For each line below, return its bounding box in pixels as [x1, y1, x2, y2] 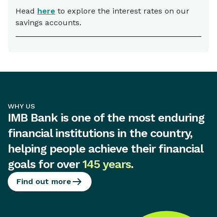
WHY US [8, 102, 35, 110]
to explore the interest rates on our [55, 6, 189, 16]
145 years [82, 157, 131, 171]
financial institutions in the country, [8, 126, 192, 140]
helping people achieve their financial [8, 142, 203, 156]
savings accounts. [15, 18, 81, 28]
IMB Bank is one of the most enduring [8, 111, 204, 125]
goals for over [8, 157, 82, 171]
